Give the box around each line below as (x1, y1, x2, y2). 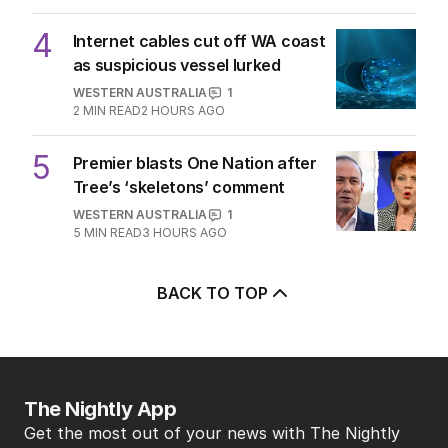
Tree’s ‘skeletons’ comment (72, 177, 286, 198)
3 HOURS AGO (141, 225, 227, 241)
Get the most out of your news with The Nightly (24, 423, 400, 444)
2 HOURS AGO (140, 103, 225, 119)
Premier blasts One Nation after (72, 153, 317, 174)
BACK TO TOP (156, 283, 268, 304)
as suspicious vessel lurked (72, 55, 281, 76)
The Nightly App (24, 397, 177, 422)
